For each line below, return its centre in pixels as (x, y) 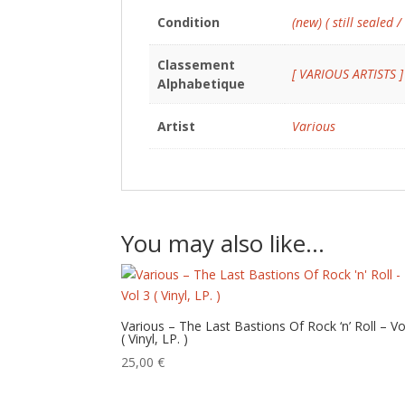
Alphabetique (201, 84)
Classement (196, 65)
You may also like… (223, 243)
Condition (188, 22)
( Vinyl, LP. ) (155, 339)
